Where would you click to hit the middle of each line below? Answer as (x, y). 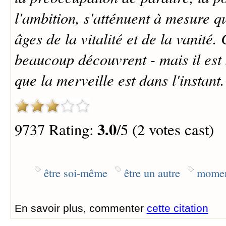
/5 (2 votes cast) (165, 130)
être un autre (152, 172)
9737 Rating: (56, 130)
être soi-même (75, 172)
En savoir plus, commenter (80, 208)
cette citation (177, 208)
